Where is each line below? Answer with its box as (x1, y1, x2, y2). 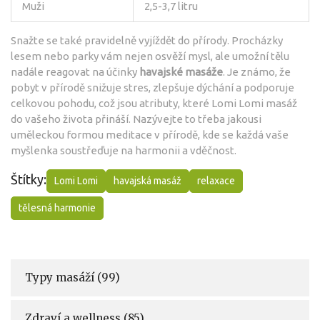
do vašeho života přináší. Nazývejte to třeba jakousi (11, 112, 261, 125)
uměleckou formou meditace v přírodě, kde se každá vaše (11, 128, 289, 141)
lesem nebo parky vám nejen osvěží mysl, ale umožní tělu (11, 49, 289, 62)
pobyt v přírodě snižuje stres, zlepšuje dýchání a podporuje (11, 81, 294, 94)
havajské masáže (139, 65, 223, 78)
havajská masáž (114, 174, 181, 186)
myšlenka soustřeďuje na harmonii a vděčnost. (11, 144, 236, 156)
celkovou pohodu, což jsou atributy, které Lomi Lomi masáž (11, 96, 297, 109)
